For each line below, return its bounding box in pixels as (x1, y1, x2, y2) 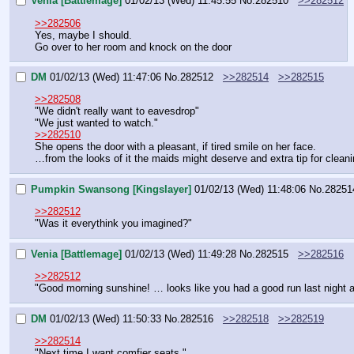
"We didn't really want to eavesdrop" (35, 105, 199, 118)
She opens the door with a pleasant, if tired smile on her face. (35, 141, 316, 153)
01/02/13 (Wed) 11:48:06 (194, 183, 306, 196)
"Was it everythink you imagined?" (35, 217, 192, 230)
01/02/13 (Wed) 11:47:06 (50, 71, 161, 84)
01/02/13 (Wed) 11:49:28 (125, 248, 236, 261)
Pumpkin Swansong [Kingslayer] (31, 183, 191, 196)
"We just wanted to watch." (35, 117, 158, 130)
